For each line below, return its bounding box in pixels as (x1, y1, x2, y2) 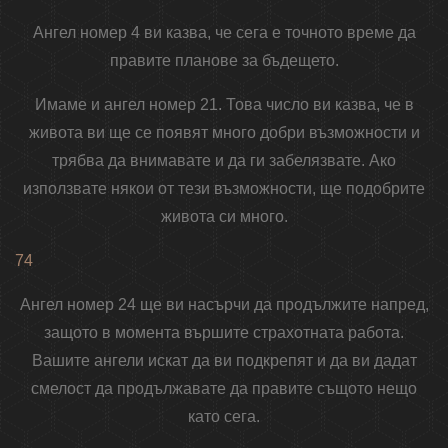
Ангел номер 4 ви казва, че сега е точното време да (32, 24, 416, 42)
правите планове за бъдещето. (109, 52, 339, 70)
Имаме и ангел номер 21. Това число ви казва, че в (34, 96, 414, 114)
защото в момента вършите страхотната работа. (44, 324, 404, 342)
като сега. (188, 408, 260, 426)
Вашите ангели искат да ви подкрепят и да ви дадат (31, 352, 417, 370)
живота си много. (160, 208, 288, 226)
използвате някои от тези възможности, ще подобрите (23, 180, 425, 198)
